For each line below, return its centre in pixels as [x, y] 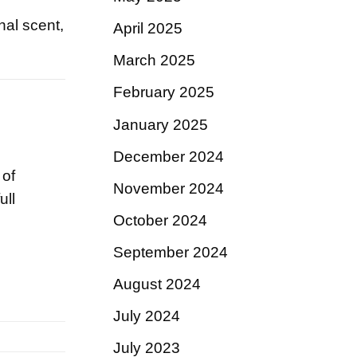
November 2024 [169, 188]
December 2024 [169, 156]
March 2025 [154, 61]
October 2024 [160, 220]
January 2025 [161, 124]
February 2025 [164, 92]
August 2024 [157, 284]
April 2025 [148, 29]
